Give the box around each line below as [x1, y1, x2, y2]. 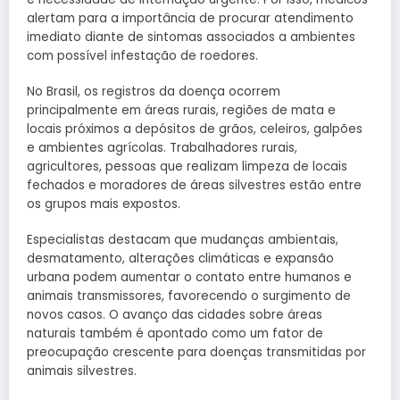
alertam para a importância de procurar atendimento [27, 10, 354, 27]
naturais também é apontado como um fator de [27, 325, 323, 343]
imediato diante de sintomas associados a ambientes [27, 29, 355, 46]
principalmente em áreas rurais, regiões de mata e [27, 102, 336, 120]
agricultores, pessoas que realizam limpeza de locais [27, 158, 347, 176]
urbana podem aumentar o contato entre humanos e [27, 269, 352, 287]
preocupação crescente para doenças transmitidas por [27, 344, 366, 362]
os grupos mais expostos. [27, 196, 180, 213]
